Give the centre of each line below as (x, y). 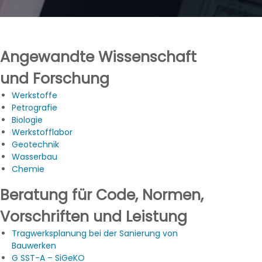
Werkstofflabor (42, 132)
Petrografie (35, 108)
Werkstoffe (35, 96)
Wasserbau (35, 157)
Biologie (27, 120)
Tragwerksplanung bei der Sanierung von (95, 234)
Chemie (28, 169)
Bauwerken (34, 246)
